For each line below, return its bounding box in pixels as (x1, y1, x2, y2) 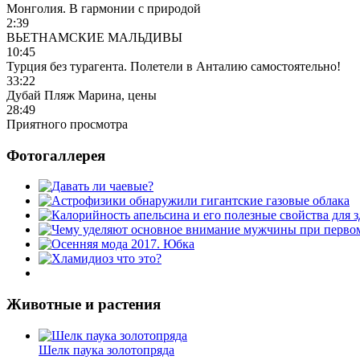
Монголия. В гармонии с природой (6, 2, 201, 15)
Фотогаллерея (6, 146, 105, 164)
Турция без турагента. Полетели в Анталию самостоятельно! (6, 59, 341, 73)
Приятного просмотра (6, 117, 128, 131)
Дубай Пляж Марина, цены (6, 88, 157, 102)
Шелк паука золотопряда (39, 342, 174, 357)
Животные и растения (6, 296, 161, 313)
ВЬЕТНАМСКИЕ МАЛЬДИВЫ (6, 31, 182, 44)
